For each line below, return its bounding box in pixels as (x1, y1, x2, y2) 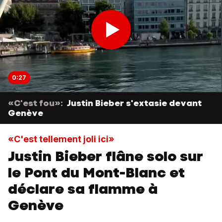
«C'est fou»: (8, 98, 63, 109)
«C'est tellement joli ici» (8, 134, 114, 144)
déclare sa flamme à (8, 179, 158, 198)
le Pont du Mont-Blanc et (8, 163, 185, 182)
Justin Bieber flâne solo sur (8, 147, 203, 166)
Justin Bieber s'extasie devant (67, 98, 202, 109)
